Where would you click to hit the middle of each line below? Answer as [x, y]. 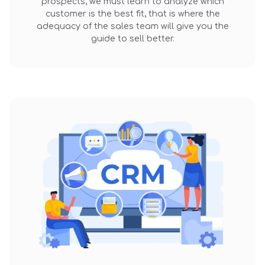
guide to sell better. [132, 38]
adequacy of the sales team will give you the [132, 26]
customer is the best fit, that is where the [132, 13]
